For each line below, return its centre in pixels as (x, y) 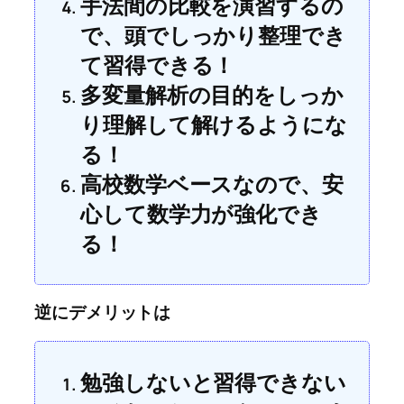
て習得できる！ (158, 65)
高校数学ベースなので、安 (212, 184)
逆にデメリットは (103, 312)
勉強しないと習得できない (213, 382)
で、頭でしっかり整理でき (213, 35)
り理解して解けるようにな (214, 124)
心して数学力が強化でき (201, 214)
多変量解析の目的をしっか (212, 95)
